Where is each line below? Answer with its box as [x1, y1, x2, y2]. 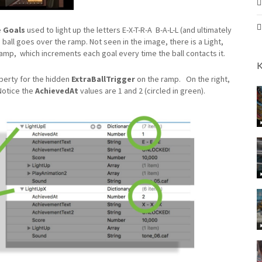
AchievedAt [35, 85, 78, 96]
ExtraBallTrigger [71, 73, 137, 84]
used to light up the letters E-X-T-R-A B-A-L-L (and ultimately [25, 24, 232, 35]
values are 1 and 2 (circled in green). [78, 85, 205, 96]
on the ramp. [137, 73, 181, 84]
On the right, [182, 73, 230, 84]
